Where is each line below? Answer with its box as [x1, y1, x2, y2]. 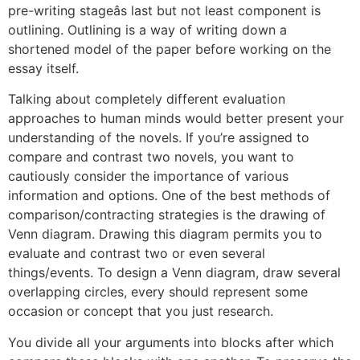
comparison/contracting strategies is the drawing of [8, 207, 325, 223]
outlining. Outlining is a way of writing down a [8, 21, 287, 38]
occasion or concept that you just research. [8, 303, 273, 320]
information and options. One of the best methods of [8, 187, 330, 204]
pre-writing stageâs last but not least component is [8, 2, 321, 18]
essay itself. [8, 59, 79, 76]
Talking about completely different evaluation [8, 91, 285, 108]
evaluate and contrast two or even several [8, 245, 265, 262]
